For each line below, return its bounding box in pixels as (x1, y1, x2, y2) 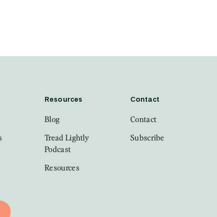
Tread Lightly (45, 132, 90, 143)
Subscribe (130, 132, 165, 143)
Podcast (45, 144, 71, 155)
